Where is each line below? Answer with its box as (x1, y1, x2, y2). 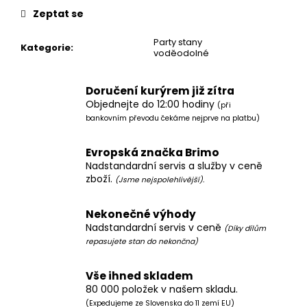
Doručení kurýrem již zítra (86, 83, 234, 98)
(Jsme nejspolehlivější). (115, 174, 204, 185)
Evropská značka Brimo (86, 145, 219, 160)
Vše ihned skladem (86, 268, 193, 283)
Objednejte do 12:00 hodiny (86, 97, 217, 111)
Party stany (153, 35, 202, 49)
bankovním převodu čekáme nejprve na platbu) (86, 112, 260, 123)
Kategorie (21, 40, 71, 54)
